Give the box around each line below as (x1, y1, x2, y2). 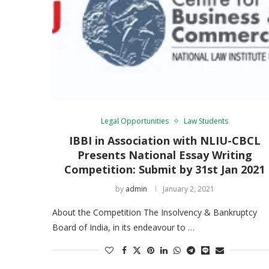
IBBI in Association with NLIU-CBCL (68, 133, 261, 148)
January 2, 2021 (162, 183, 214, 194)
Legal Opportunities (101, 115, 169, 126)
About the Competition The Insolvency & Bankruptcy (52, 206, 257, 218)
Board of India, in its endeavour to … (52, 221, 195, 233)
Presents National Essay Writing (77, 147, 252, 162)
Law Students (184, 115, 229, 126)
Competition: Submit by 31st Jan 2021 (64, 162, 265, 177)
